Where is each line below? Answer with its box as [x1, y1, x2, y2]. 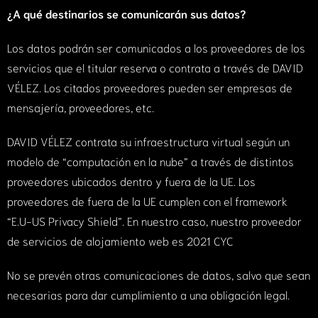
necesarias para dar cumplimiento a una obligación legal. [7, 287, 290, 302]
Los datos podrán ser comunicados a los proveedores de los [7, 40, 305, 55]
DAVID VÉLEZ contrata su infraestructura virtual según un [7, 133, 290, 149]
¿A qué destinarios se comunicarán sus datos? [7, 6, 246, 21]
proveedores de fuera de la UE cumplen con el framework [7, 193, 287, 209]
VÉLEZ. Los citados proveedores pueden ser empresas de [7, 79, 292, 95]
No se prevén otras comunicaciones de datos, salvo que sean [7, 267, 310, 283]
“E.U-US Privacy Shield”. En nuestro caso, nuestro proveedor [7, 213, 302, 229]
